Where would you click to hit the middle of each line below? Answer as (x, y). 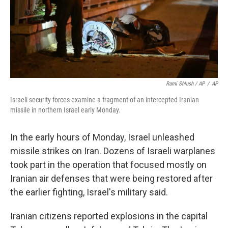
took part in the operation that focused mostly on (108, 165)
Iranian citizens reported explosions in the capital (109, 216)
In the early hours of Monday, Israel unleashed (102, 137)
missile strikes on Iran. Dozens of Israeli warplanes (113, 151)
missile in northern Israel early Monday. (65, 110)
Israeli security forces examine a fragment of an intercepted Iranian (105, 100)
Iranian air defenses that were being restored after (111, 178)
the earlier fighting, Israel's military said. (89, 192)
